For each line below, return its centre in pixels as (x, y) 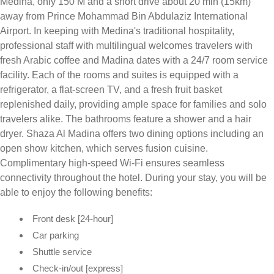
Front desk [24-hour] (73, 218)
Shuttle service (62, 251)
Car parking (56, 235)
